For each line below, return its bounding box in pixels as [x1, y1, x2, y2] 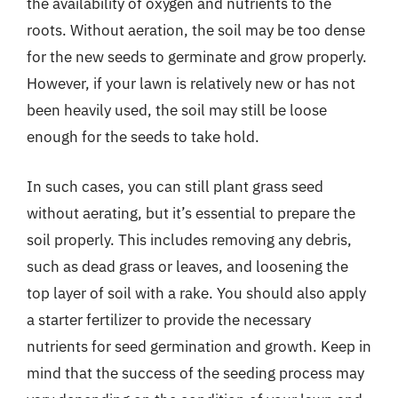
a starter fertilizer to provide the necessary [27, 309, 311, 330]
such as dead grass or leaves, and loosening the [27, 256, 348, 276]
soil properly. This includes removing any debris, [27, 229, 352, 250]
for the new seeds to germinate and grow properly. [27, 47, 367, 67]
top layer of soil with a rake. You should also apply [27, 283, 366, 303]
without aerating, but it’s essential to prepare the [27, 203, 355, 223]
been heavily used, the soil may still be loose [27, 100, 327, 120]
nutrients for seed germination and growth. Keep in [27, 336, 371, 356]
